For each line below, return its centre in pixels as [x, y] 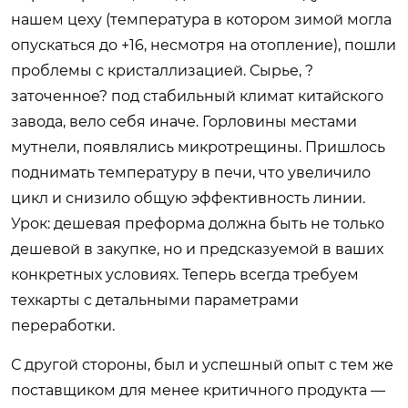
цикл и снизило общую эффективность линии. [188, 198]
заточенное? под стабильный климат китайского [197, 96]
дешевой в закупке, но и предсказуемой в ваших [197, 249]
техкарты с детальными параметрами [155, 300]
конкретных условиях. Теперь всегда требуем [185, 274]
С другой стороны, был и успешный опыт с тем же [202, 364]
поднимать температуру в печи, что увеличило [191, 172]
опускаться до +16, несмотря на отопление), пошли [204, 45]
